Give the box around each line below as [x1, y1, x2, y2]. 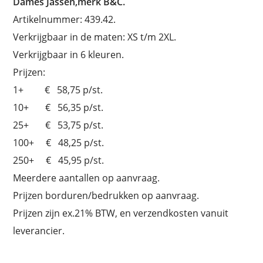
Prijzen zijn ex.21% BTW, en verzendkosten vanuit [13, 206, 229, 220]
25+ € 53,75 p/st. [13, 118, 104, 131]
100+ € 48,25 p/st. [13, 136, 104, 149]
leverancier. [13, 224, 65, 237]
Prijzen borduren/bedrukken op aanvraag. [13, 188, 200, 202]
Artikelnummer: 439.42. [13, 12, 116, 26]
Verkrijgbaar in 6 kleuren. [13, 48, 124, 61]
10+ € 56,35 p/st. [13, 100, 104, 114]
